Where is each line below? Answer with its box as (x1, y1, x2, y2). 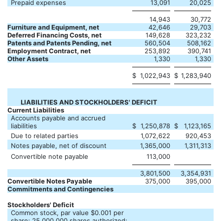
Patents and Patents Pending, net (7, 39, 111, 47)
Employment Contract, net (7, 47, 91, 55)
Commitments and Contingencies (7, 185, 113, 193)
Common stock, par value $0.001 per (11, 209, 124, 217)
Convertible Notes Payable (7, 177, 92, 185)
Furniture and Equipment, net (7, 23, 99, 31)
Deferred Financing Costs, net (7, 31, 102, 39)
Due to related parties (11, 132, 78, 140)
